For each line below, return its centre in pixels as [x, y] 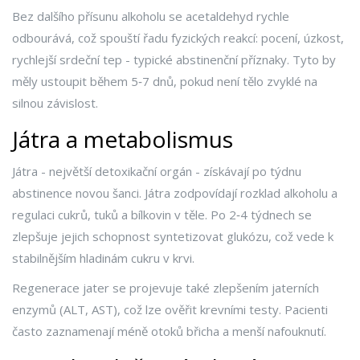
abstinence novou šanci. [78, 193]
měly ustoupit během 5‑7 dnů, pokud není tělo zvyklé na [165, 82]
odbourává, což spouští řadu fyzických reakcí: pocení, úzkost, [178, 38]
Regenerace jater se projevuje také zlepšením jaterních [166, 288]
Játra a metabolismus [123, 139]
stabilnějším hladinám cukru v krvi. [103, 258]
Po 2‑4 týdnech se [260, 215]
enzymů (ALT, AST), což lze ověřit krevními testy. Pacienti [170, 310]
